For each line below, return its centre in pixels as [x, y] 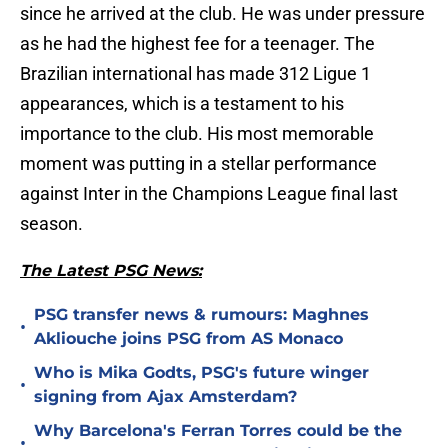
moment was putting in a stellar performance [198, 164]
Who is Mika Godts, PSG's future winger [201, 373]
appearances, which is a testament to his [182, 104]
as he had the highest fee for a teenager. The [197, 44]
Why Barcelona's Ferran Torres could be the [218, 431]
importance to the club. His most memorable [197, 134]
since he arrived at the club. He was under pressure [222, 14]
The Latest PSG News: [111, 271]
